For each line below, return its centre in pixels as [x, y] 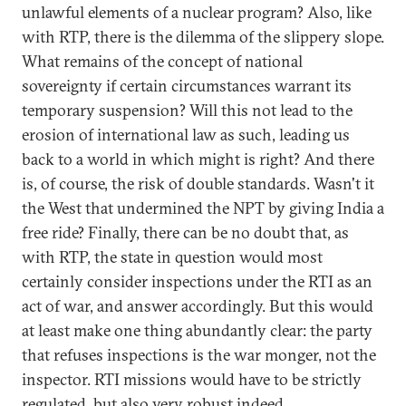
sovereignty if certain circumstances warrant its [187, 86]
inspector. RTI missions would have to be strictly [192, 379]
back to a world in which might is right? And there [198, 159]
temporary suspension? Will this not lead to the [187, 110]
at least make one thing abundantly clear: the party [197, 330]
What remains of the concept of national [162, 61]
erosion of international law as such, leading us [186, 135]
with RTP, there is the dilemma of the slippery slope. [203, 37]
